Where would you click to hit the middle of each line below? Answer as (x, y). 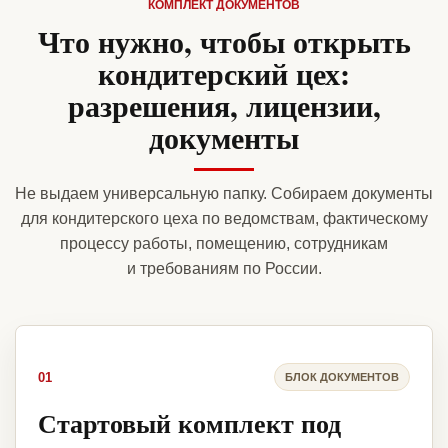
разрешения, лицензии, (224, 105)
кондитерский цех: (224, 73)
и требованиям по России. (224, 269)
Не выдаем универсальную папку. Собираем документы (224, 194)
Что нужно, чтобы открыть (224, 41)
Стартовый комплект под (189, 423)
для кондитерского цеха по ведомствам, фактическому (224, 219)
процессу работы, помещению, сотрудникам (224, 244)
